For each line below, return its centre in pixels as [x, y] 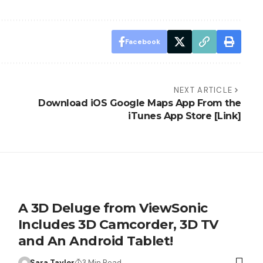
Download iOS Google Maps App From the [140, 103]
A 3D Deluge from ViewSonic [113, 208]
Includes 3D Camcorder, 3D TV [118, 225]
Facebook [142, 42]
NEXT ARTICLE [203, 90]
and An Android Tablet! [95, 241]
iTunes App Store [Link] [185, 116]
